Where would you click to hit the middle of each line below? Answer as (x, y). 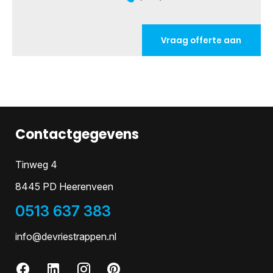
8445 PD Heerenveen (64, 187)
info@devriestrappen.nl (66, 236)
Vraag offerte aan (201, 40)
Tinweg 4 (36, 164)
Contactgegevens (77, 135)
